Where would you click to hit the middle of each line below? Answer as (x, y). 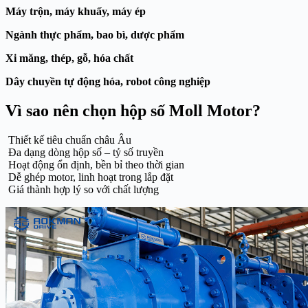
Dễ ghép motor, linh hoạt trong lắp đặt (89, 177)
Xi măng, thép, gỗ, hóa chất (69, 58)
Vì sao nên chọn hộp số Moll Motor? (133, 110)
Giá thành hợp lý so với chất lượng (82, 189)
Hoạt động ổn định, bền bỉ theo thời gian (95, 164)
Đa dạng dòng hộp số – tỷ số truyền (85, 152)
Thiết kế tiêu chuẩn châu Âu (68, 140)
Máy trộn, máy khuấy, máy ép (76, 11)
